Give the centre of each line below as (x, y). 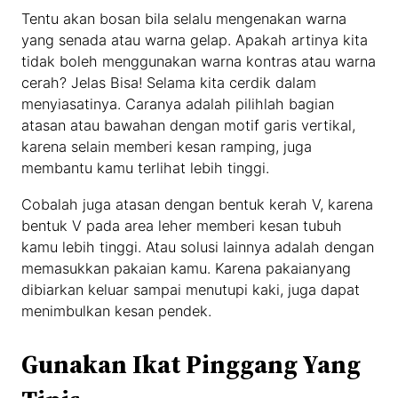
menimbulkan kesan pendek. (117, 310)
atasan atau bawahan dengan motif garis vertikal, (189, 126)
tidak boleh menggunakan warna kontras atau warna (199, 62)
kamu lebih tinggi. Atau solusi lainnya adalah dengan (198, 247)
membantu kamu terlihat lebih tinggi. (146, 168)
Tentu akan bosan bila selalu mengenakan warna (184, 19)
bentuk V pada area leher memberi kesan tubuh (182, 225)
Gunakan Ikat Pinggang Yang (191, 365)
